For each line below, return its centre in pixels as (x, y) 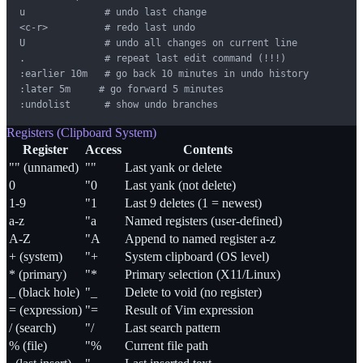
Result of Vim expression (189, 310)
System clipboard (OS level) (197, 257)
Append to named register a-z (200, 239)
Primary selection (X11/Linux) (203, 275)
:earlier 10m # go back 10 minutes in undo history (164, 74)
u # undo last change (113, 13)
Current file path (167, 346)
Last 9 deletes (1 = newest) (193, 203)
